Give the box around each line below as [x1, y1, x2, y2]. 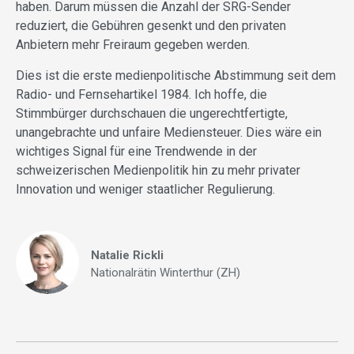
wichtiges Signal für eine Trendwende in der [16, 144, 257, 160]
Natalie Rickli [91, 248, 164, 263]
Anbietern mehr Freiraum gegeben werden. [16, 37, 250, 53]
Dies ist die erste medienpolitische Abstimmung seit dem [16, 68, 336, 84]
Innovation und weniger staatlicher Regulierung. [16, 182, 275, 198]
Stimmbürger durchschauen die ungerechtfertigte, [16, 106, 288, 122]
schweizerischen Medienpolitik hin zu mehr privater [16, 163, 300, 179]
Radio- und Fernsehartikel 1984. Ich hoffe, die [16, 87, 267, 103]
